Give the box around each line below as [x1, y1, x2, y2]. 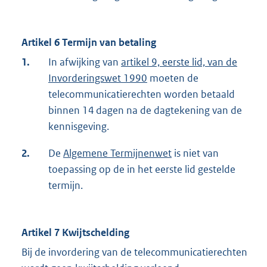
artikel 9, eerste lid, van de [121, 55, 237, 69]
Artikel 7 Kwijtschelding [21, 226, 129, 240]
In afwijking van [48, 55, 121, 69]
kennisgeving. [48, 120, 109, 133]
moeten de [147, 72, 198, 85]
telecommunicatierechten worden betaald [48, 88, 235, 101]
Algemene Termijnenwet [63, 147, 172, 160]
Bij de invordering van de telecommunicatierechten [21, 246, 247, 259]
